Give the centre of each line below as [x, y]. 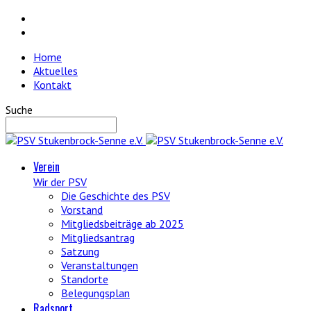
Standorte [85, 279]
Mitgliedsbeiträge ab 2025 [123, 224]
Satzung [80, 251]
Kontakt [52, 85]
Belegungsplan [95, 293]
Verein [47, 167]
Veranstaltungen [100, 265]
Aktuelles [56, 71]
